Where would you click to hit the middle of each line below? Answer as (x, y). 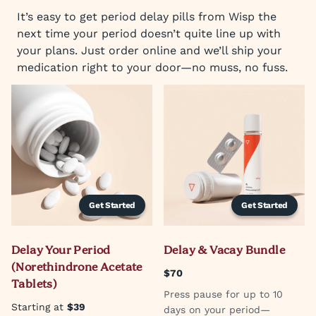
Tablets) (35, 285)
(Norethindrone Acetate (77, 268)
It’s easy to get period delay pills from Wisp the (147, 17)
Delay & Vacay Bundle (224, 251)
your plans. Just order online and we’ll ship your (150, 50)
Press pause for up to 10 (223, 294)
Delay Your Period (61, 251)
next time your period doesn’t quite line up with (149, 34)
